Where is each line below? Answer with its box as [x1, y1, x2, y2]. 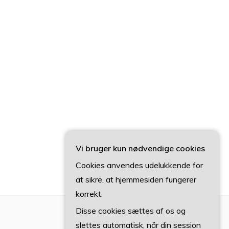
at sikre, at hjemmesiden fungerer [76, 174, 196, 185]
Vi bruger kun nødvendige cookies [76, 143, 205, 153]
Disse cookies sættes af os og [76, 205, 186, 216]
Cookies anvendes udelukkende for [76, 160, 203, 170]
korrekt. [76, 189, 103, 199]
